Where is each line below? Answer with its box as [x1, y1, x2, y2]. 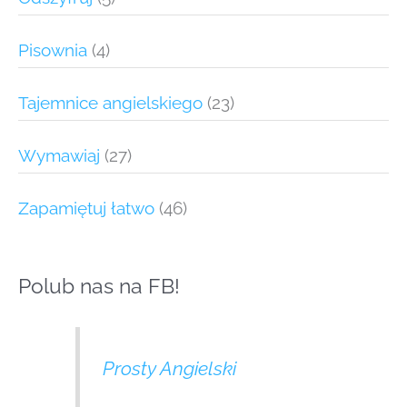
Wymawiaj [18, 145, 100, 166]
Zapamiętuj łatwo [18, 198, 154, 219]
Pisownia [18, 40, 87, 61]
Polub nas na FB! [18, 273, 180, 298]
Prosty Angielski [102, 357, 236, 381]
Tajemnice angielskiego [18, 93, 203, 114]
